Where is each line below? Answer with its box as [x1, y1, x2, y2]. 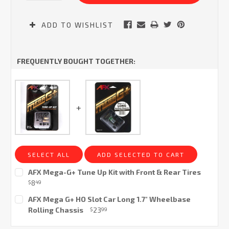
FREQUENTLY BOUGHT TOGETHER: [16, 57, 135, 66]
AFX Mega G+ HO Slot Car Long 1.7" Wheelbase [28, 194, 191, 203]
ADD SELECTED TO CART [97, 151, 185, 158]
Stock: [15, 198, 33, 207]
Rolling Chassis [28, 205, 83, 214]
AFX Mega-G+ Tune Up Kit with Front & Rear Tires [28, 168, 201, 177]
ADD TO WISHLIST [38, 20, 113, 30]
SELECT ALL [28, 151, 70, 158]
